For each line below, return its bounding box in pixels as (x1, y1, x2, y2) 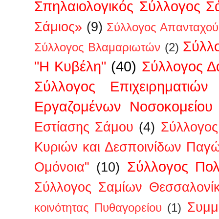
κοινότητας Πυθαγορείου (34, 201, 162, 214)
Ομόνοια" (34, 159, 89, 175)
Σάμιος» (34, 19, 82, 34)
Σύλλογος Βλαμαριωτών (34, 41, 161, 54)
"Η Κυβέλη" (34, 58, 107, 74)
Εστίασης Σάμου (34, 119, 134, 134)
